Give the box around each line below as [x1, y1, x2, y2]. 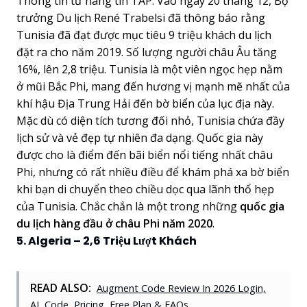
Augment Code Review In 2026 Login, [97, 281, 266, 295]
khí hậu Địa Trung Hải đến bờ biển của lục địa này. [16, 95, 274, 111]
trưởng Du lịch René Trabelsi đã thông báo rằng [16, 10, 265, 25]
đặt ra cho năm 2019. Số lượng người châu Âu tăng [16, 44, 277, 60]
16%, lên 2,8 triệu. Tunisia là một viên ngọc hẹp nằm [16, 61, 282, 77]
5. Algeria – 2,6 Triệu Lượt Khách [16, 232, 197, 249]
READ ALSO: [30, 280, 91, 295]
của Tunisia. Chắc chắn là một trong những [16, 198, 240, 214]
